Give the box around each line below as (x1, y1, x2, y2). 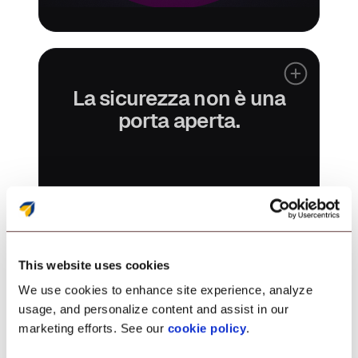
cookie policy (167, 321, 246, 336)
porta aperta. (117, 107, 241, 135)
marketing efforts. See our (18, 321, 168, 336)
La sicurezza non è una (72, 85, 286, 113)
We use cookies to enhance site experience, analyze (18, 283, 312, 297)
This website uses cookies (18, 257, 170, 272)
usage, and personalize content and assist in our (18, 302, 288, 316)
